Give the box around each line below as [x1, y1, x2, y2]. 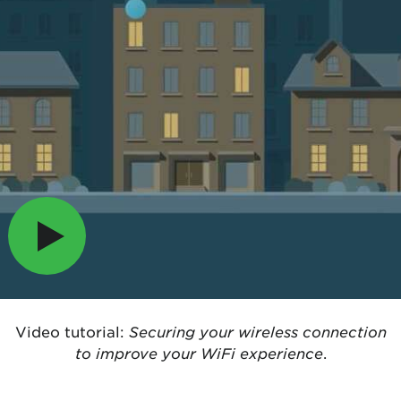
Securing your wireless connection [128, 321, 387, 340]
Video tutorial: [14, 321, 129, 340]
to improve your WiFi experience [74, 343, 323, 362]
